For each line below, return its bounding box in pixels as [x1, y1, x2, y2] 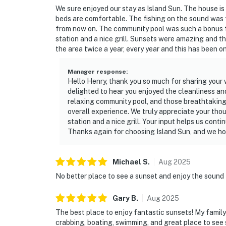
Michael [112, 158, 141, 166]
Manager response [68, 68, 126, 76]
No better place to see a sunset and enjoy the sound [55, 172, 224, 181]
